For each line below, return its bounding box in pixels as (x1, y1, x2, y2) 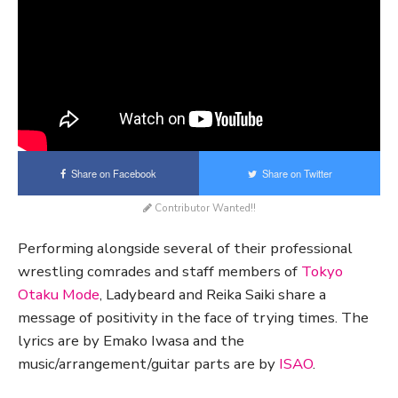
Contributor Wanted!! (151, 200, 256, 215)
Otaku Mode (18, 283, 99, 305)
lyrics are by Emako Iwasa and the (18, 330, 244, 351)
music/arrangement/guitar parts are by (18, 353, 279, 374)
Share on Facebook (66, 165, 156, 180)
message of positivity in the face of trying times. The (18, 306, 369, 328)
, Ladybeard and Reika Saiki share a (99, 283, 326, 305)
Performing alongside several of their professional (18, 237, 353, 259)
